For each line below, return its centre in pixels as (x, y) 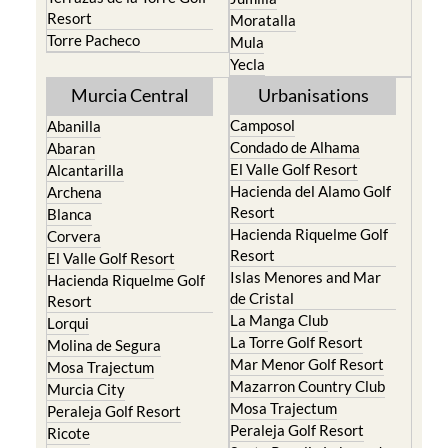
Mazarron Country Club (307, 386)
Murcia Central (129, 95)
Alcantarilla (85, 170)
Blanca (69, 214)
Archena (74, 192)
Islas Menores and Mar (305, 277)
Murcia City (85, 389)
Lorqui (67, 323)
